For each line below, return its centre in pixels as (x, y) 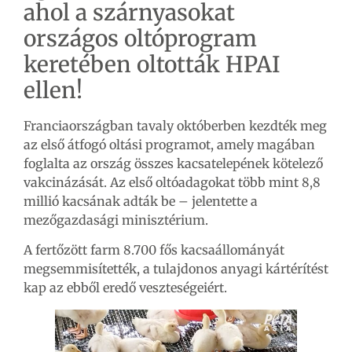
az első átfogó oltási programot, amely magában (169, 145)
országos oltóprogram (140, 38)
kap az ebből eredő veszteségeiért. (125, 288)
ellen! (53, 90)
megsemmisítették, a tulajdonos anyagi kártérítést (176, 269)
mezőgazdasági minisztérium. (116, 220)
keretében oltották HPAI (152, 64)
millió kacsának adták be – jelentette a (141, 201)
